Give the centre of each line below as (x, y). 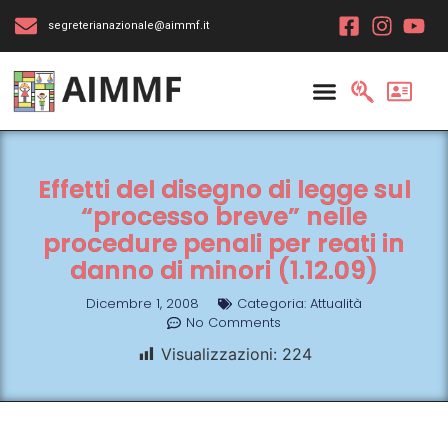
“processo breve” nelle (224, 216)
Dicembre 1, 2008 (142, 303)
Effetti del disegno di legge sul (224, 189)
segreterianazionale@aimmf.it (128, 25)
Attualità (336, 303)
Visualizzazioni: (219, 354)
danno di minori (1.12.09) (224, 270)
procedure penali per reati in (224, 243)
